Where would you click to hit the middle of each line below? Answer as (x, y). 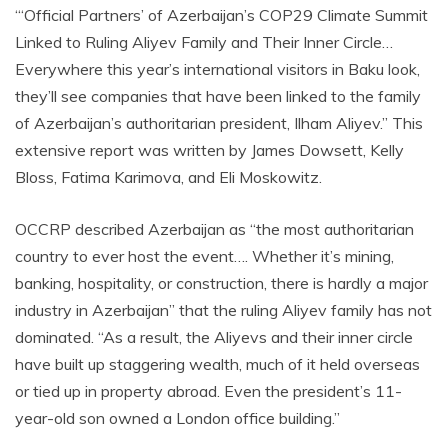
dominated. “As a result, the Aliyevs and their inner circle (214, 337)
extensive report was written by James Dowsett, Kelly (209, 150)
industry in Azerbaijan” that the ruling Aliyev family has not (223, 310)
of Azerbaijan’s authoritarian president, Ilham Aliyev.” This (219, 123)
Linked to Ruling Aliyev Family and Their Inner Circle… (204, 42)
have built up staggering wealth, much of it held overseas (217, 364)
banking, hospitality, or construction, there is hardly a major (221, 283)
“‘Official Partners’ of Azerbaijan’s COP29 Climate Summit (221, 15)
